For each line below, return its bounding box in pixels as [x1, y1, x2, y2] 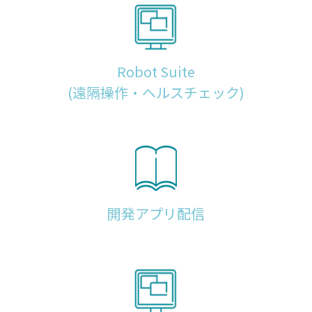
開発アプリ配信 [107, 203, 205, 224]
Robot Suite [117, 61, 195, 82]
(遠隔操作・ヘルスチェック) [68, 82, 244, 103]
